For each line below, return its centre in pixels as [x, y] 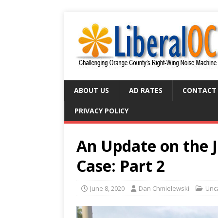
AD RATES [146, 90]
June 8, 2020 [107, 188]
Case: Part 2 [121, 166]
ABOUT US [91, 90]
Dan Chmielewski [164, 188]
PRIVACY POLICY [101, 111]
